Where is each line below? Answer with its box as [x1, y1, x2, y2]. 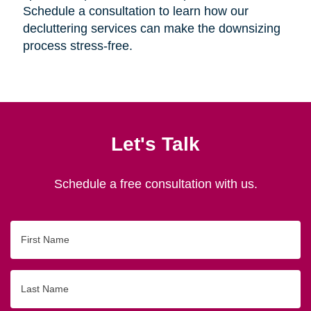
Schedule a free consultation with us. [53, 176, 258, 191]
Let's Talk [111, 132, 200, 155]
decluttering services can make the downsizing [22, 21, 280, 35]
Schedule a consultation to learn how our [22, 3, 249, 18]
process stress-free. [22, 38, 133, 53]
